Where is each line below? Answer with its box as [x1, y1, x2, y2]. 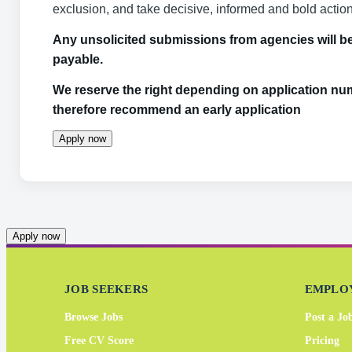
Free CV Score [64, 335, 134, 346]
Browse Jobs [64, 311, 123, 323]
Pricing [304, 335, 339, 346]
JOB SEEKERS [64, 283, 148, 295]
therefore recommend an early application [53, 103, 301, 116]
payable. [53, 53, 106, 66]
